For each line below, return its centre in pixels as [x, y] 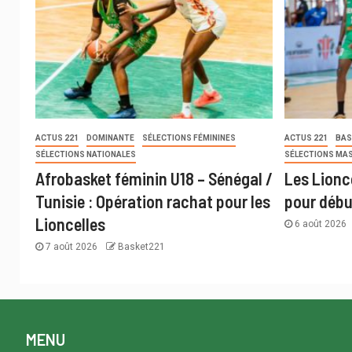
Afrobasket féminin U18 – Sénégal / [154, 179]
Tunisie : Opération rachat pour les [153, 202]
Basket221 [141, 247]
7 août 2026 [71, 247]
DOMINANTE [110, 138]
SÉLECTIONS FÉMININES [189, 138]
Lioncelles [70, 224]
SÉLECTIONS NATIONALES [86, 155]
